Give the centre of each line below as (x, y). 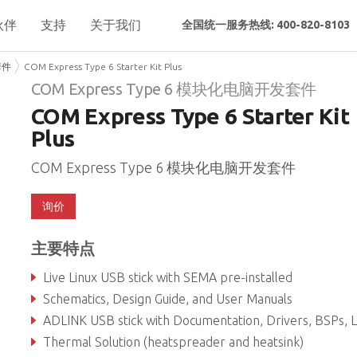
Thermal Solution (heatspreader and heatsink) (173, 342)
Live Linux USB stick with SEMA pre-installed (167, 277)
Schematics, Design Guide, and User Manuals (167, 299)
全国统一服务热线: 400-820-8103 (266, 25)
